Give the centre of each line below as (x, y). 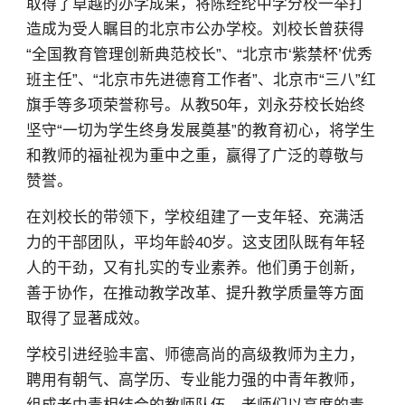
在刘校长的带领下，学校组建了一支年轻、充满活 (195, 217)
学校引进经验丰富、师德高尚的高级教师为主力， (195, 354)
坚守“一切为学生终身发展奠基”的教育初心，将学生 (200, 130)
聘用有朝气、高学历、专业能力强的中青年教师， (195, 380)
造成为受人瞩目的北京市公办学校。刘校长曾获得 (195, 29)
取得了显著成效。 (87, 318)
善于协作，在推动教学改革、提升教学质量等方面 (195, 293)
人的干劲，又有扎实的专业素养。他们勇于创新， (195, 268)
